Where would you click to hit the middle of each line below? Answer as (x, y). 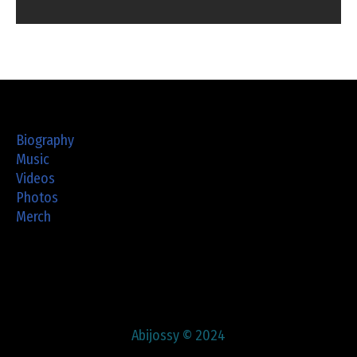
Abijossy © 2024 (178, 335)
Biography (45, 140)
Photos (37, 198)
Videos (35, 178)
